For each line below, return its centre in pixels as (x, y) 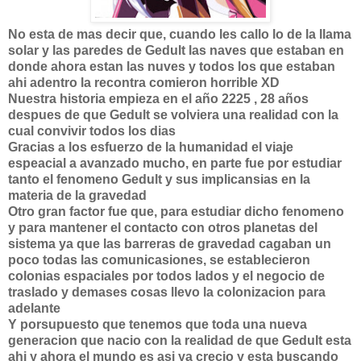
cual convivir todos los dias (92, 131)
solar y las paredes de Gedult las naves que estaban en (176, 50)
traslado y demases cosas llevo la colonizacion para (167, 292)
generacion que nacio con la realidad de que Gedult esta (180, 340)
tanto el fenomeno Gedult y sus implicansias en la (159, 179)
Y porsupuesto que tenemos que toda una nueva (158, 324)
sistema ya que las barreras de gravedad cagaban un (170, 244)
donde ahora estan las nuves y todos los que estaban (172, 66)
